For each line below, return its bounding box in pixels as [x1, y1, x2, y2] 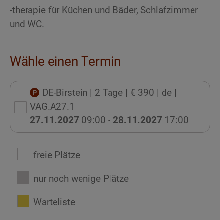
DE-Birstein [42, 87, 90, 99]
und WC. [10, 18, 44, 30]
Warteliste [33, 196, 75, 208]
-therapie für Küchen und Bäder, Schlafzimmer [10, 4, 198, 16]
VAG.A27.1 [30, 101, 75, 112]
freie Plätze [33, 149, 80, 161]
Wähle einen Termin [10, 54, 121, 69]
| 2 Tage [90, 87, 123, 99]
